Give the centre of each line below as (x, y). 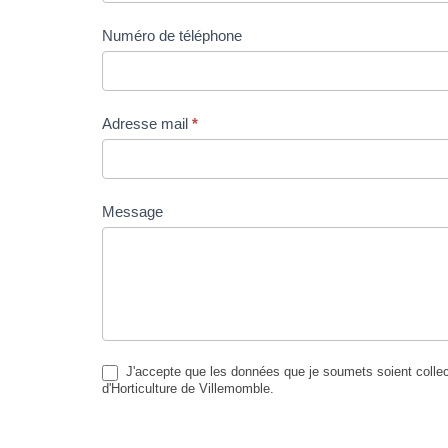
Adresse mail (147, 123)
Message (132, 211)
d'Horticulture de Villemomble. (188, 388)
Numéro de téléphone (172, 35)
